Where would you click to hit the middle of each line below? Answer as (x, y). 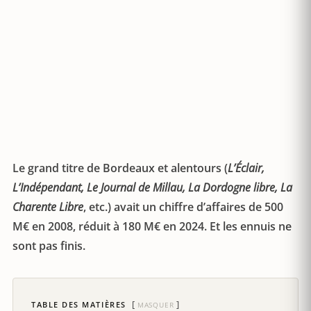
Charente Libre (48, 207)
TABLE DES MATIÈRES (79, 304)
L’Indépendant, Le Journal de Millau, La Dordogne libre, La (152, 187)
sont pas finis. (49, 246)
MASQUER (155, 305)
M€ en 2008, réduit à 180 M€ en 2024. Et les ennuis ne (152, 226)
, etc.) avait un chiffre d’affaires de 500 (183, 207)
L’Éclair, (246, 168)
